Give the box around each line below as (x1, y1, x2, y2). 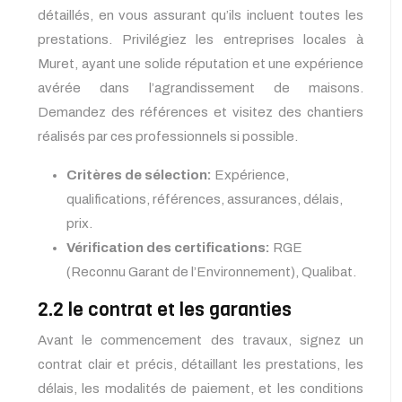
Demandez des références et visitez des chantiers (38, 105, 363, 120)
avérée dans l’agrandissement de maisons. (38, 81, 363, 96)
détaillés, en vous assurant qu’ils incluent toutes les (38, 8, 363, 23)
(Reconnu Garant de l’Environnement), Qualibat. (66, 265, 356, 280)
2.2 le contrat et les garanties (38, 297, 292, 323)
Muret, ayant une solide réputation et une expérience (38, 57, 363, 72)
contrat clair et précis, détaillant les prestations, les (38, 357, 363, 372)
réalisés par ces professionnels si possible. (38, 129, 298, 144)
